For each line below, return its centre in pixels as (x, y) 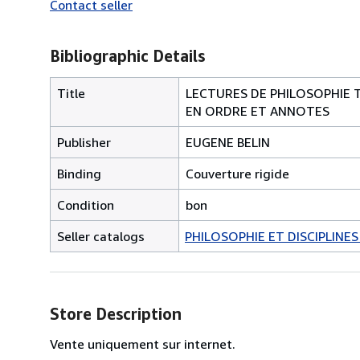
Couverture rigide (237, 173)
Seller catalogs (101, 236)
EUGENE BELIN (228, 142)
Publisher (84, 142)
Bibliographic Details (127, 55)
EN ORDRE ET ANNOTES (258, 110)
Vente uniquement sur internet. (143, 344)
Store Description (116, 313)
